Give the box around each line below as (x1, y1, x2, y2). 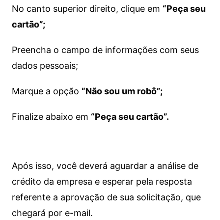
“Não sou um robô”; (81, 86, 163, 96)
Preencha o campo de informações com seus (11, 45, 199, 55)
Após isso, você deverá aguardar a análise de (11, 161, 198, 171)
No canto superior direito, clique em (11, 3, 163, 14)
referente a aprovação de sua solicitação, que (11, 192, 201, 202)
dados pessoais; (11, 60, 78, 71)
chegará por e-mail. (11, 208, 93, 218)
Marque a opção (11, 86, 82, 96)
